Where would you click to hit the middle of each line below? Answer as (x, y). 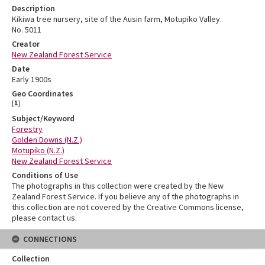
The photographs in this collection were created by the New (118, 186)
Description (33, 9)
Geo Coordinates (43, 94)
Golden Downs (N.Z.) (47, 140)
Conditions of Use (45, 175)
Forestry (27, 129)
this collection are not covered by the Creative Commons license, (128, 207)
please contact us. (44, 218)
